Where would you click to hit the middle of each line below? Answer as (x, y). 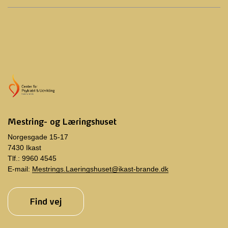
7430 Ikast (24, 148)
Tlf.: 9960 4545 (32, 158)
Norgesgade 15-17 (38, 137)
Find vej (46, 202)
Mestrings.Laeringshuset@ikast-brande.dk (100, 169)
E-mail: (20, 169)
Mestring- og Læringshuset (62, 122)
